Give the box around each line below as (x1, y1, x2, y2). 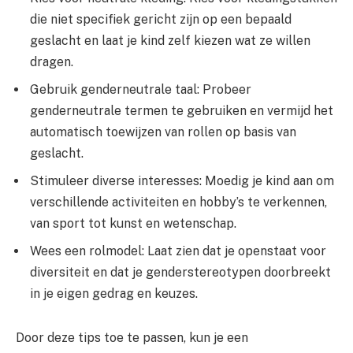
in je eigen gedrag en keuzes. (30, 285, 198, 301)
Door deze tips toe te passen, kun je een (16, 329, 248, 345)
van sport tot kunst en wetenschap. (30, 215, 236, 231)
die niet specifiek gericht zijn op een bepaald (30, 12, 292, 28)
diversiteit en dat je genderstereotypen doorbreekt (30, 264, 331, 280)
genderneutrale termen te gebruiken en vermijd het (30, 103, 333, 119)
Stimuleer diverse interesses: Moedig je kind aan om (30, 173, 334, 188)
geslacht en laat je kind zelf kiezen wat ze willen (30, 33, 310, 49)
